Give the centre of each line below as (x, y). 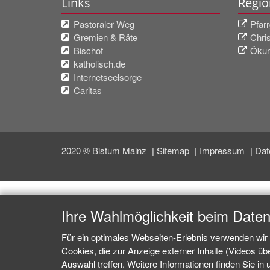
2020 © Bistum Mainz (105, 150)
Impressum (223, 150)
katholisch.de (99, 63)
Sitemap (174, 150)
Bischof (88, 50)
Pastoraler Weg (104, 24)
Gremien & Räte (105, 37)
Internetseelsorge (108, 77)
